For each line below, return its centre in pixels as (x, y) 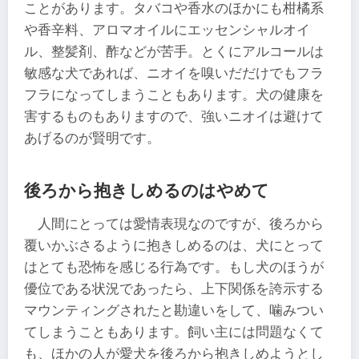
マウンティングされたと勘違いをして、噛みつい (174, 310)
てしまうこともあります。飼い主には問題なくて (174, 332)
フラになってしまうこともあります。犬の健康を (174, 95)
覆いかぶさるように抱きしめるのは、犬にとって (174, 245)
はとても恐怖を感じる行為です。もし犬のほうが (174, 267)
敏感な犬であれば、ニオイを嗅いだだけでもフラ (174, 73)
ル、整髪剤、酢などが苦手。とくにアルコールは (174, 51)
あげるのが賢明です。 (92, 138)
